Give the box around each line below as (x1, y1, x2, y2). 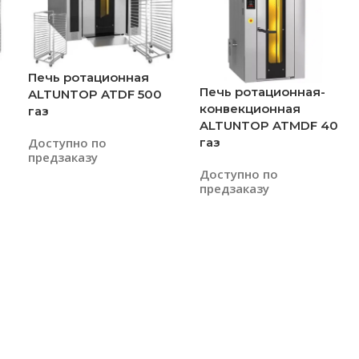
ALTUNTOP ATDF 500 (28, 86, 162, 102)
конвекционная (200, 100, 301, 116)
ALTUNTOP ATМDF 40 (200, 117, 338, 133)
